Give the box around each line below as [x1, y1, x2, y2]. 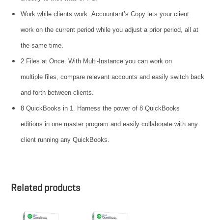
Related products [11, 182, 81, 194]
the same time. [21, 42, 64, 50]
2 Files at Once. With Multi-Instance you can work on [21, 57, 172, 65]
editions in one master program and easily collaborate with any [21, 120, 198, 128]
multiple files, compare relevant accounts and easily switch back [21, 73, 205, 81]
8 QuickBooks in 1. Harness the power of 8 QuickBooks [21, 105, 180, 112]
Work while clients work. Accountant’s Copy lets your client [21, 10, 190, 18]
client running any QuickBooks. [21, 136, 110, 144]
